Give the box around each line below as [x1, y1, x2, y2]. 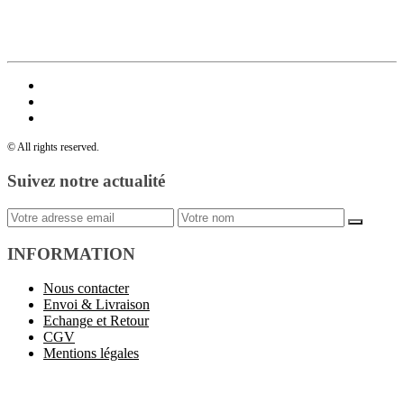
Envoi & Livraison [43, 297, 150, 313]
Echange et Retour [43, 313, 149, 329]
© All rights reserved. [7, 141, 99, 154]
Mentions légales [43, 345, 139, 362]
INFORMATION [7, 243, 135, 263]
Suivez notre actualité [7, 171, 165, 191]
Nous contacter [43, 280, 129, 297]
